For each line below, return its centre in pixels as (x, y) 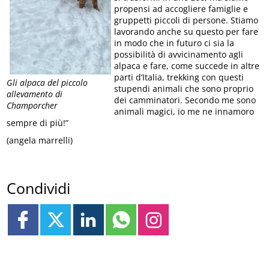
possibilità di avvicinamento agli (179, 54)
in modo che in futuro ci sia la (174, 43)
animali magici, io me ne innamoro (184, 111)
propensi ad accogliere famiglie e (181, 9)
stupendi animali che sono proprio (184, 89)
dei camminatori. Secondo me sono (185, 100)
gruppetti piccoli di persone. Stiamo (186, 20)
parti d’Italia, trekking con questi (179, 77)
